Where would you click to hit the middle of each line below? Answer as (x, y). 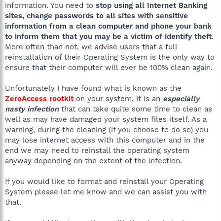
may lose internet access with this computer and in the (105, 140)
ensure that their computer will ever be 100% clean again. (109, 67)
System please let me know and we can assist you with (106, 192)
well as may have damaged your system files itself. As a (106, 119)
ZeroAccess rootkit (39, 98)
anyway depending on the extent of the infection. (93, 161)
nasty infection (32, 109)
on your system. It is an (118, 98)
